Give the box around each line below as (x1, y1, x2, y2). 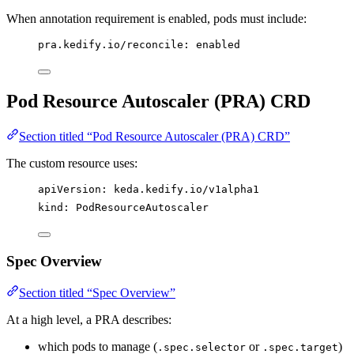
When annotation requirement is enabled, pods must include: (6, 12, 307, 26)
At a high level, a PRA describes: (6, 313, 171, 327)
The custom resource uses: (6, 156, 137, 170)
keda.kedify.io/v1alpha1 (114, 183, 259, 195)
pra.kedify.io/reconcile (38, 39, 183, 51)
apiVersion (38, 183, 101, 195)
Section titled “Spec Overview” (19, 286, 175, 300)
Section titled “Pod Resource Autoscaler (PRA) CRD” (19, 129, 290, 143)
